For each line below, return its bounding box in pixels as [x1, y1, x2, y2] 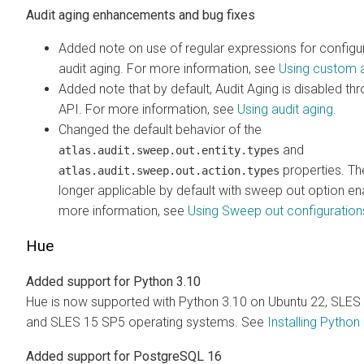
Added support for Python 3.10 [26, 274, 201, 290]
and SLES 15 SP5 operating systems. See [26, 314, 267, 331]
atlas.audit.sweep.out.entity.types [58, 144, 279, 158]
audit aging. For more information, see [58, 61, 279, 77]
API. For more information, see [58, 102, 237, 118]
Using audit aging [237, 102, 333, 118]
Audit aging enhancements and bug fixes [26, 7, 255, 24]
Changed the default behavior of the [58, 122, 262, 138]
